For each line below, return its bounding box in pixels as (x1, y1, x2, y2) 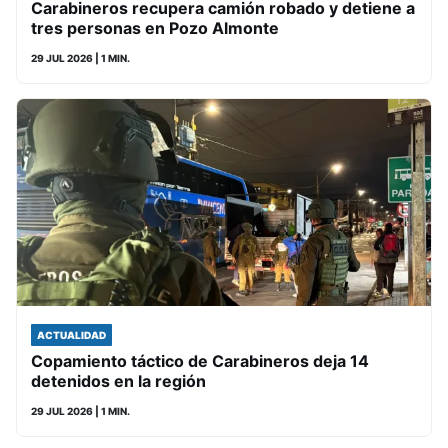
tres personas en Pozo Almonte (31, 18, 279, 38)
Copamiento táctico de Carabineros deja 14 (31, 351, 369, 371)
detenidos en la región (31, 371, 206, 391)
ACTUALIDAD (37, 329, 106, 341)
